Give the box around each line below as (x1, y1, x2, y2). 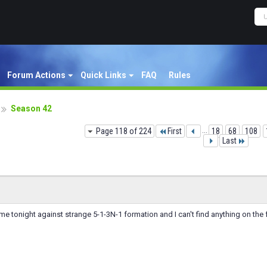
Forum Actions (7, 70, 66, 80)
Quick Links (80, 70, 126, 80)
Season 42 (11, 104, 52, 113)
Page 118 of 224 (96, 126, 151, 136)
